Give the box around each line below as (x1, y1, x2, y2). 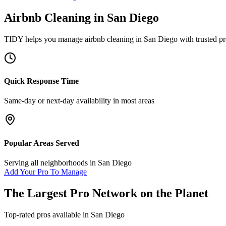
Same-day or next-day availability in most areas (4, 96, 154, 105)
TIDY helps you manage (4, 34, 85, 43)
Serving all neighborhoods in (4, 158, 98, 167)
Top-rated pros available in (4, 210, 91, 219)
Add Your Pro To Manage (4, 167, 87, 176)
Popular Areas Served (4, 138, 79, 147)
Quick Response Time (4, 77, 79, 86)
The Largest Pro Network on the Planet (4, 186, 208, 200)
